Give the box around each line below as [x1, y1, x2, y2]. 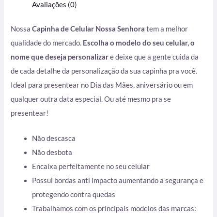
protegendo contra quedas [32, 190, 116, 199]
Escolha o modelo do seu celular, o [83, 39, 195, 47]
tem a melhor [146, 25, 188, 33]
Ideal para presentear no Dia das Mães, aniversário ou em [11, 81, 193, 90]
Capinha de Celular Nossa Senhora [32, 25, 147, 33]
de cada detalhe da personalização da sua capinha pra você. [11, 67, 198, 76]
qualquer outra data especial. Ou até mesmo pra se [11, 95, 171, 104]
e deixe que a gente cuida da [110, 53, 199, 62]
